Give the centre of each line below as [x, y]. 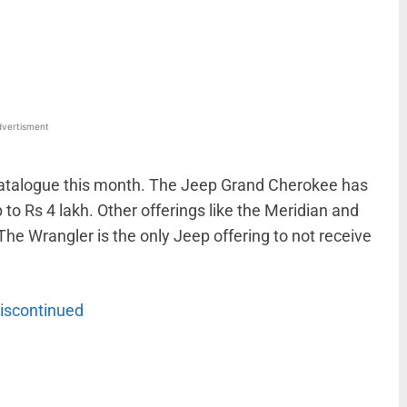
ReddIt [256, 29]
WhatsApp [33, 29]
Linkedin [149, 29]
